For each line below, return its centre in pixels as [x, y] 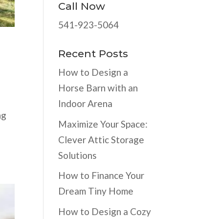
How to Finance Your [101, 175]
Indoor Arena [86, 104]
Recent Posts [93, 54]
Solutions [78, 155]
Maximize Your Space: [103, 124]
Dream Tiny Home [96, 191]
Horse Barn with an [98, 88]
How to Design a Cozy [105, 211]
